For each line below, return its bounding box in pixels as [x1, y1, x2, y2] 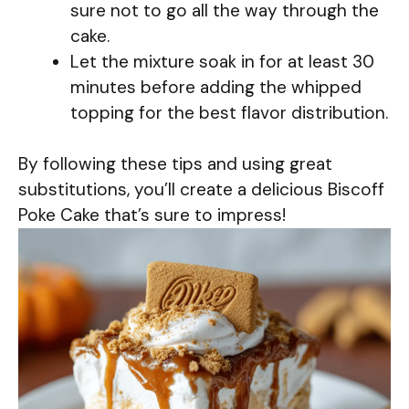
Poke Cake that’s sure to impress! [18, 204, 286, 227]
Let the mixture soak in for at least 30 [70, 49, 374, 73]
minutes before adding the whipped [70, 75, 362, 99]
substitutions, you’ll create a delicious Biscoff [18, 178, 384, 202]
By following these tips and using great [18, 152, 332, 176]
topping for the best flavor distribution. [70, 100, 388, 124]
